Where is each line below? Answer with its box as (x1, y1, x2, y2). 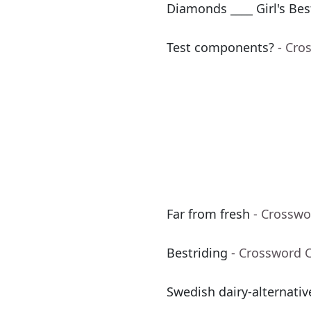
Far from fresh (167, 205, 250, 223)
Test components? (167, 39, 274, 56)
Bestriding (167, 244, 228, 262)
